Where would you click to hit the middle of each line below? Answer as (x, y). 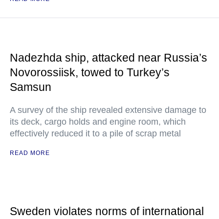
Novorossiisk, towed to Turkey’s (90, 73)
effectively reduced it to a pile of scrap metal (95, 134)
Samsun (31, 87)
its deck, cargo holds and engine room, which (98, 122)
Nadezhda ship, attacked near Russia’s (109, 58)
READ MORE (30, 153)
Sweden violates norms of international (107, 211)
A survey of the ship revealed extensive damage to (108, 110)
